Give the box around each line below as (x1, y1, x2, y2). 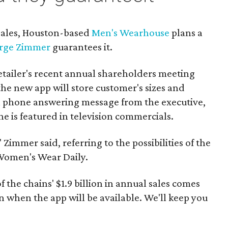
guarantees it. (50, 41, 113, 53)
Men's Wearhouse (92, 26, 172, 39)
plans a (172, 26, 203, 39)
